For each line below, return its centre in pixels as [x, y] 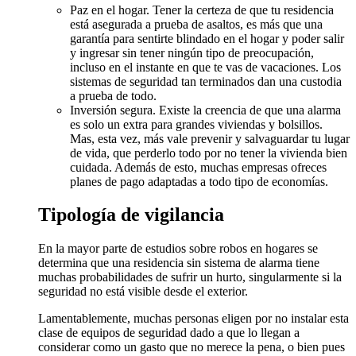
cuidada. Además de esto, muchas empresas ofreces [198, 167]
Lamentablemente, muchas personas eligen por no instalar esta [193, 319]
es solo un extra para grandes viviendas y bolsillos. [196, 124]
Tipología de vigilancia [131, 215]
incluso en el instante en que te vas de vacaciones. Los [205, 67]
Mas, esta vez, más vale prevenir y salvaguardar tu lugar [210, 138]
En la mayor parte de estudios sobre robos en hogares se [178, 249]
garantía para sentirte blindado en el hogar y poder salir [207, 38]
